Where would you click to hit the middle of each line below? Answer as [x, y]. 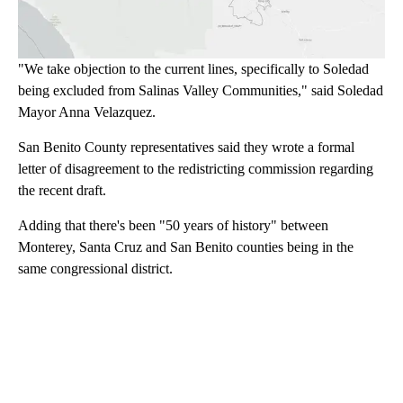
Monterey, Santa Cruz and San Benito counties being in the [186, 247]
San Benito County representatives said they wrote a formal [186, 148]
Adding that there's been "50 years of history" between [173, 226]
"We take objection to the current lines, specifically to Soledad [193, 69]
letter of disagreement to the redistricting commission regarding [196, 169]
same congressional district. [95, 269]
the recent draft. [62, 191]
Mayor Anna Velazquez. [87, 112]
